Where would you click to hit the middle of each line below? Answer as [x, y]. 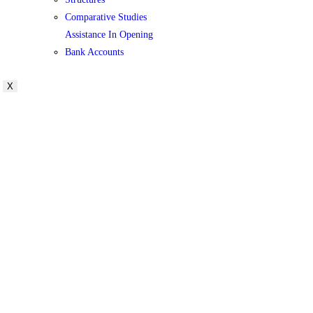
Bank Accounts [94, 52]
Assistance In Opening [109, 35]
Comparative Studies [105, 17]
